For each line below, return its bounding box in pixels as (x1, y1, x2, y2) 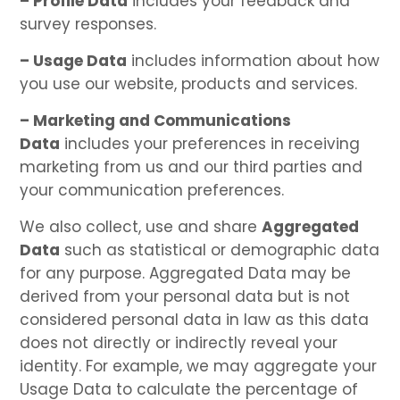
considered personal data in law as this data (20, 308, 370, 330)
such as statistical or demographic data (60, 238, 380, 261)
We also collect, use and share (20, 215, 262, 237)
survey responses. (20, 12, 157, 35)
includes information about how (127, 49, 380, 71)
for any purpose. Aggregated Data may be (20, 262, 352, 284)
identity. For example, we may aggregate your (20, 354, 378, 377)
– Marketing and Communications (20, 109, 292, 131)
